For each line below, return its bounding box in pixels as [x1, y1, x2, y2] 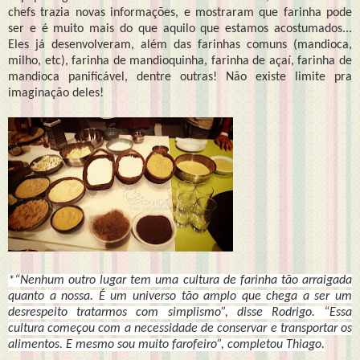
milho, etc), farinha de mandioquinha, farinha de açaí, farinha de [8, 54, 352, 67]
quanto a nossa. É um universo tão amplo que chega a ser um [8, 289, 352, 303]
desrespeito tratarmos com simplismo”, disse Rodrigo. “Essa [8, 305, 352, 319]
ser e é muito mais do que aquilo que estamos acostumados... [8, 22, 352, 35]
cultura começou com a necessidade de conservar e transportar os [8, 321, 352, 335]
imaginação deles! [8, 86, 104, 100]
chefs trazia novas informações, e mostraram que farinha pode [8, 6, 352, 19]
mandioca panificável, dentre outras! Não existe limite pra [8, 70, 352, 84]
